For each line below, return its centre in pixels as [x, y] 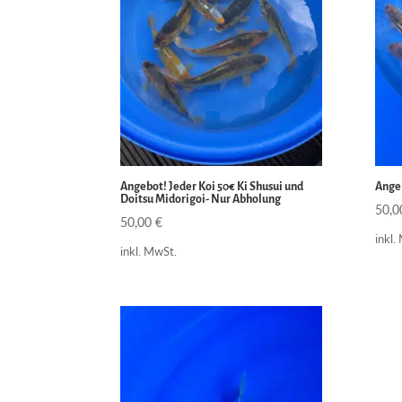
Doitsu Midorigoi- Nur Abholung [201, 200]
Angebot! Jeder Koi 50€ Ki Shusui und [212, 187]
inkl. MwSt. [149, 252]
